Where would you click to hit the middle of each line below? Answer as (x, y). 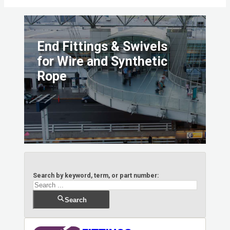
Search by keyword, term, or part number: (96, 175)
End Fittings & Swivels (102, 46)
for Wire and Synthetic (102, 61)
